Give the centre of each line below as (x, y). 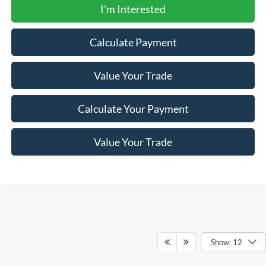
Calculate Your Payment (133, 109)
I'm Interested (133, 9)
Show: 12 (226, 242)
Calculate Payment (133, 42)
